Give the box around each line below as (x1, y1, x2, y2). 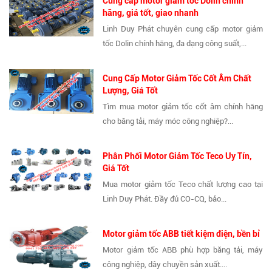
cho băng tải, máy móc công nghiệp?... (103, 117, 234, 126)
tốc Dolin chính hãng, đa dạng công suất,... (103, 39, 247, 49)
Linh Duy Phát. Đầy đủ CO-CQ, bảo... (103, 194, 227, 204)
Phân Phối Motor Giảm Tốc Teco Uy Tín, (103, 151, 253, 161)
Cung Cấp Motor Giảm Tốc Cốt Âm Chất (103, 73, 252, 84)
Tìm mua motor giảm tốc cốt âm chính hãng (103, 102, 263, 112)
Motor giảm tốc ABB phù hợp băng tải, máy (103, 245, 263, 255)
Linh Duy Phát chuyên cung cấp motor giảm (103, 24, 263, 34)
